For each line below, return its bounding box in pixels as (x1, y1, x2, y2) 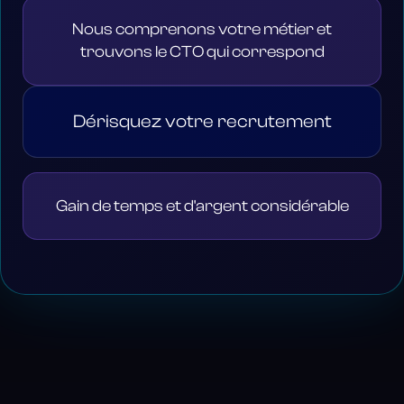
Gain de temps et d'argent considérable (55, 197, 349, 216)
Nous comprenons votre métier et (72, 20, 332, 39)
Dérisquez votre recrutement (72, 111, 332, 132)
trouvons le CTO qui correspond (79, 42, 325, 61)
